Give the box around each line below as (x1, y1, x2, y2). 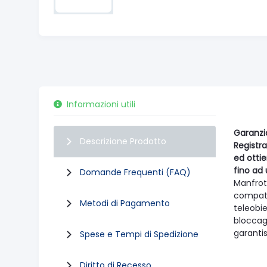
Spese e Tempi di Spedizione (80, 228, 198, 241)
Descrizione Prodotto (80, 135, 166, 148)
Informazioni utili (67, 98, 135, 111)
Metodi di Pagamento (80, 197, 170, 210)
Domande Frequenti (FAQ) (80, 166, 191, 179)
